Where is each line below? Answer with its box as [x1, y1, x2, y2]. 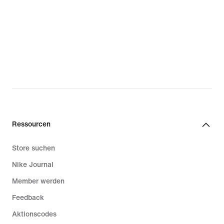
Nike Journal [12, 160, 53, 168]
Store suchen [12, 144, 55, 152]
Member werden [12, 177, 64, 185]
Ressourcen [12, 120, 50, 128]
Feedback [12, 193, 44, 201]
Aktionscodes [12, 210, 56, 218]
